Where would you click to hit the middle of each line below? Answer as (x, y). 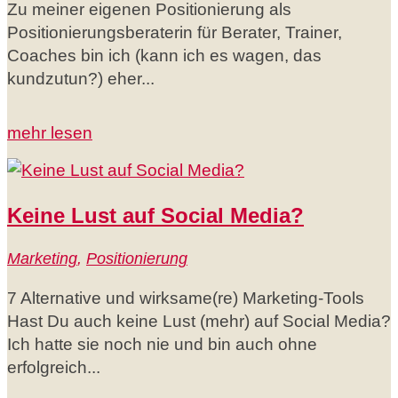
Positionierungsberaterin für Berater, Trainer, (175, 33)
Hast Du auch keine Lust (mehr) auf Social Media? (199, 322)
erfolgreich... (54, 368)
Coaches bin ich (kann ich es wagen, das (164, 56)
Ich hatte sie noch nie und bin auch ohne (162, 345)
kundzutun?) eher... (81, 79)
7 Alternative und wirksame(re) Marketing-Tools (186, 298)
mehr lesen (50, 133)
